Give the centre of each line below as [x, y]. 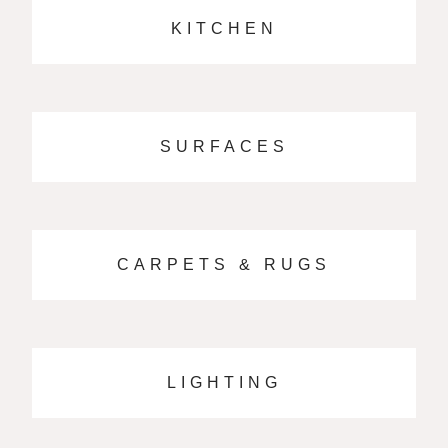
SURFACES [224, 146]
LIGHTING [224, 382]
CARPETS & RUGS [224, 264]
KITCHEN [224, 28]
